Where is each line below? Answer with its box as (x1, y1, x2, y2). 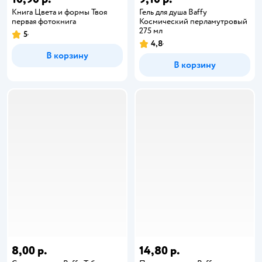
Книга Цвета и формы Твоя (12, 6, 107, 17)
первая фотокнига (12, 16, 76, 26)
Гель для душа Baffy (139, 6, 207, 17)
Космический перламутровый (139, 16, 247, 26)
